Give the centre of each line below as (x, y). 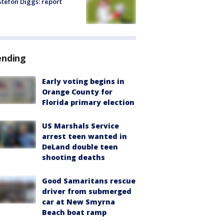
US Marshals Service (80, 125)
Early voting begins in (83, 81)
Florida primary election (88, 102)
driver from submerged (87, 191)
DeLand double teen (80, 146)
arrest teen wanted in (84, 136)
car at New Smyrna (78, 201)
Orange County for (77, 91)
